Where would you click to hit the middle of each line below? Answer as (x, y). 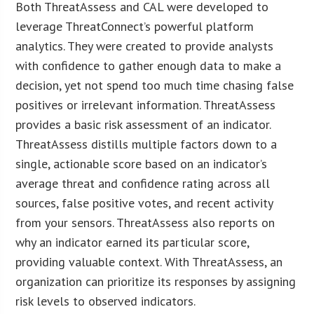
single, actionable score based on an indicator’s (142, 163)
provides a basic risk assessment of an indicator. (143, 124)
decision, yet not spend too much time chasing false (155, 85)
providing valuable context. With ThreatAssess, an (149, 261)
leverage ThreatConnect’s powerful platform (135, 26)
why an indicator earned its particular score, (132, 242)
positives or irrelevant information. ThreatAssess (146, 104)
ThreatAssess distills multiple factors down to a (146, 144)
